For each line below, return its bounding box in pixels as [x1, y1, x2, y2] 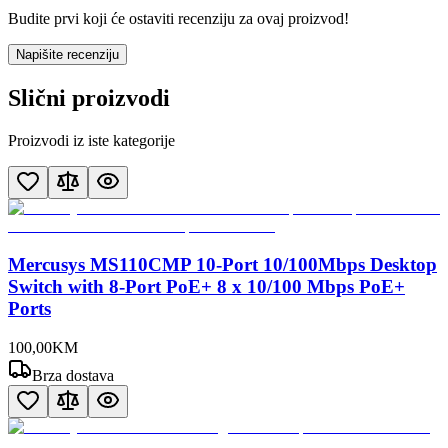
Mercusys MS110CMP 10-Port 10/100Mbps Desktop [8, 253, 437, 275]
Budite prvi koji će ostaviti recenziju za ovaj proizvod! [8, 10, 349, 28]
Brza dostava [32, 366, 114, 384]
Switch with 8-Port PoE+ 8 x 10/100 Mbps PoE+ [8, 275, 405, 297]
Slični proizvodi [8, 85, 170, 112]
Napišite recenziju [16, 47, 119, 63]
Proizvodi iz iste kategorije [8, 132, 175, 150]
